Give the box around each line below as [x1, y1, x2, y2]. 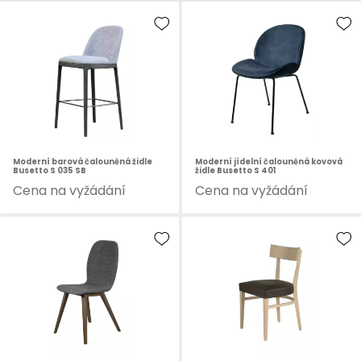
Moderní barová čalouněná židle [13, 156, 152, 168]
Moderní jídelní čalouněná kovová [194, 156, 342, 168]
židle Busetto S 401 [194, 165, 276, 176]
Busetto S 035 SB [13, 165, 86, 176]
